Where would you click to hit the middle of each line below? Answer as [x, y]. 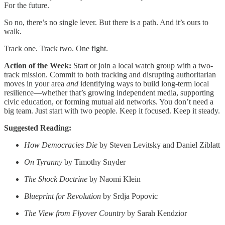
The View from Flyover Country [75, 213]
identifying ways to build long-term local [144, 84]
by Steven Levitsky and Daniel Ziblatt [159, 145]
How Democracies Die [61, 145]
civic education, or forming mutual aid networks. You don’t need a [109, 102]
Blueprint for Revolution [63, 196]
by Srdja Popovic [129, 196]
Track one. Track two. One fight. [56, 49]
